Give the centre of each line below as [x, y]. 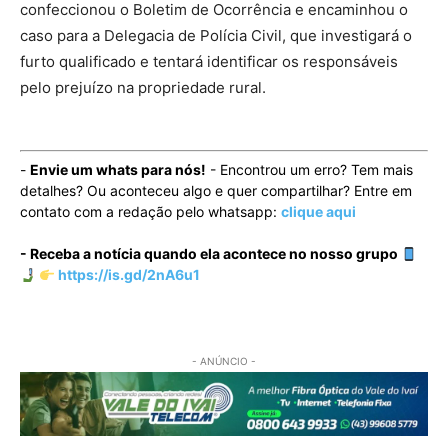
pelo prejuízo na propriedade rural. [143, 88]
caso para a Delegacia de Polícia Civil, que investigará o [216, 36]
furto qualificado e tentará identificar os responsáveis [209, 62]
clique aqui [318, 212]
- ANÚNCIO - [224, 361]
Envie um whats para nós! [118, 170]
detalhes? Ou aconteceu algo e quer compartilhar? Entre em [216, 191]
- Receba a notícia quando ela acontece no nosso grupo [210, 254]
